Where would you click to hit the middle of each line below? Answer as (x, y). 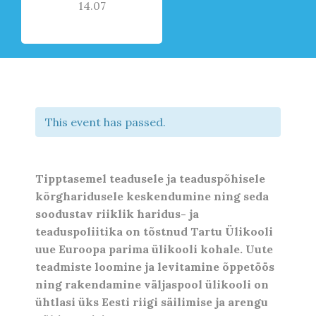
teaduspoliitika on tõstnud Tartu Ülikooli (154, 232)
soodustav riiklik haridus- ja (117, 214)
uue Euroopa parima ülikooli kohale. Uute (154, 249)
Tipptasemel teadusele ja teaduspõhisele (150, 179)
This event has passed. (105, 122)
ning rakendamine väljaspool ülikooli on (152, 285)
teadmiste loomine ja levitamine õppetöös (155, 267)
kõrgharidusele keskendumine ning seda (152, 196)
